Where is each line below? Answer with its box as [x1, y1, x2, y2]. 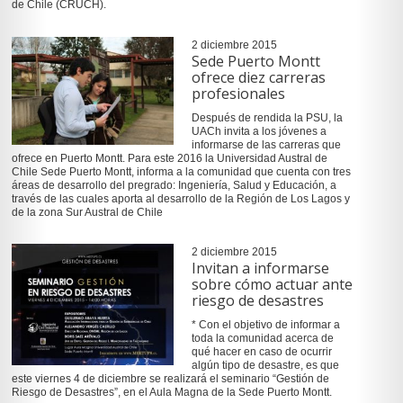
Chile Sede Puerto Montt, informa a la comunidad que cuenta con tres [11, 165, 351, 178]
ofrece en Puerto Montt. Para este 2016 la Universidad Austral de [11, 151, 327, 165]
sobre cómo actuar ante [191, 274, 353, 295]
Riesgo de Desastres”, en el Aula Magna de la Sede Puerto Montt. [11, 386, 332, 399]
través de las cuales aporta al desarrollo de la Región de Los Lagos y [11, 192, 350, 205]
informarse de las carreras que [191, 138, 341, 151]
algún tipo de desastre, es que [191, 359, 339, 372]
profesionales [191, 83, 285, 103]
